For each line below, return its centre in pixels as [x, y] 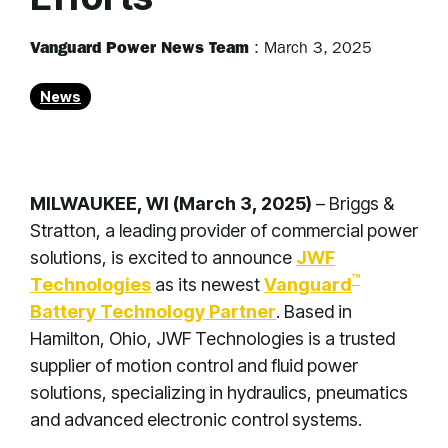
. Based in [314, 311]
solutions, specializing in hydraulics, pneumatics [219, 392]
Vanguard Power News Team [142, 50]
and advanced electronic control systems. [196, 419]
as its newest [207, 284]
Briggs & [361, 203]
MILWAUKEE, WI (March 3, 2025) [171, 203]
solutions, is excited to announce [163, 257]
